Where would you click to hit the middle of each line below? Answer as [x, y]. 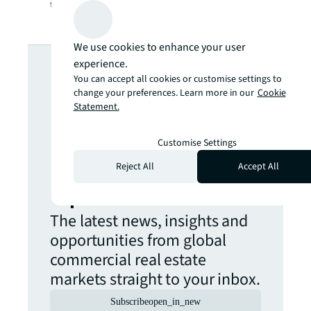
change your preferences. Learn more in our [163, 93]
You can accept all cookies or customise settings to [177, 79]
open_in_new [175, 302]
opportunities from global [138, 241]
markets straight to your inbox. [155, 279]
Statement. [96, 107]
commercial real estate [128, 260]
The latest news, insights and [149, 221]
